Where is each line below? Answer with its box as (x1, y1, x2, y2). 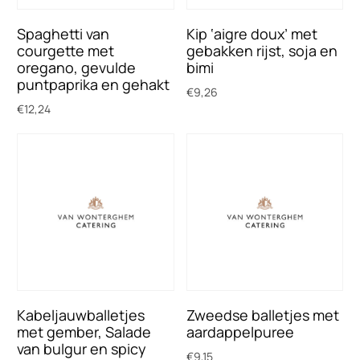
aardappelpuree (186, 321, 294, 342)
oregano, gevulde (17, 57, 137, 77)
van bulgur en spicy (17, 338, 147, 358)
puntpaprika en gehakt (17, 74, 170, 94)
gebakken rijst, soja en (186, 40, 337, 60)
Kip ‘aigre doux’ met (186, 23, 317, 43)
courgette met (17, 40, 115, 60)
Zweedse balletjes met (186, 305, 339, 325)
